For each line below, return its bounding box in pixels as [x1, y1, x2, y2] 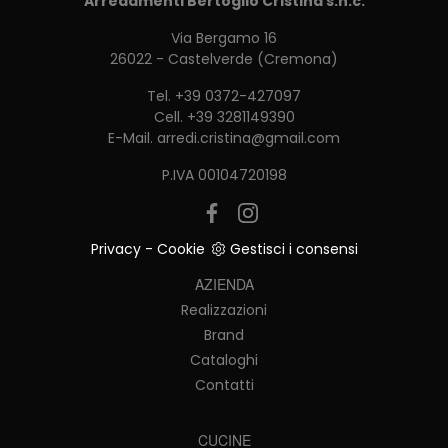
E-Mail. [108, 127, 157, 148]
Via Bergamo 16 [171, 27, 277, 48]
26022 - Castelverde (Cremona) [110, 48, 338, 69]
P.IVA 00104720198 [161, 164, 287, 185]
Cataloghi [190, 349, 258, 370]
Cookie [156, 238, 205, 259]
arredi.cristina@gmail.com [157, 127, 340, 148]
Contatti [194, 374, 254, 395]
